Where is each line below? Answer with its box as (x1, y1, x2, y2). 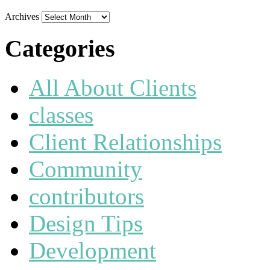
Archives (5, 11, 39, 22)
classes (29, 101, 93, 128)
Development (29, 237, 156, 263)
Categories (5, 34, 115, 62)
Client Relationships (29, 128, 222, 155)
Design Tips (29, 210, 143, 236)
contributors (29, 183, 144, 209)
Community (29, 155, 142, 182)
